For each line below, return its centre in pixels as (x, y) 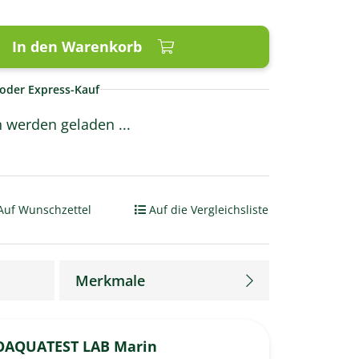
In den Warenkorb (77, 46)
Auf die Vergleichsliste (209, 210)
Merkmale (110, 280)
